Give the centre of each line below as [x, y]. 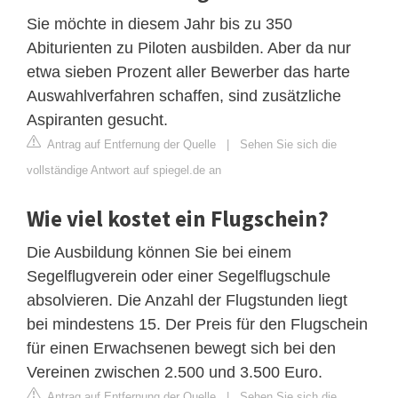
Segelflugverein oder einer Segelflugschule [179, 276]
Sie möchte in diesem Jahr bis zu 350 [159, 24]
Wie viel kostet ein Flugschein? [178, 218]
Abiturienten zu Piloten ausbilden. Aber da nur [189, 48]
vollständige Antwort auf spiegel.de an [124, 170]
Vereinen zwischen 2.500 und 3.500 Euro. [175, 372]
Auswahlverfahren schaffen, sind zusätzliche [184, 96]
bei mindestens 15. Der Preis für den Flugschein [197, 324]
